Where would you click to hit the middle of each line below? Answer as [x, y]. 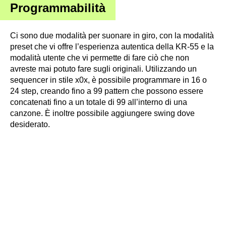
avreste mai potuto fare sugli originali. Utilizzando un [103, 69]
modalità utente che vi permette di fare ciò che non [100, 58]
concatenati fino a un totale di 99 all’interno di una [99, 102]
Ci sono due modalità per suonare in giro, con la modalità [112, 35]
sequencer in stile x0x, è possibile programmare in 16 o [108, 80]
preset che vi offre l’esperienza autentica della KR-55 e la [112, 46]
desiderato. [30, 124]
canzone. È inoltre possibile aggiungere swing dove [102, 113]
